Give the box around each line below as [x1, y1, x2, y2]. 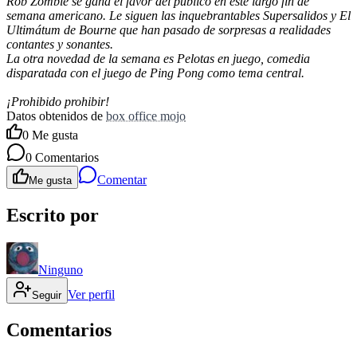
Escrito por [6, 205, 99, 226]
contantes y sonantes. [6, 37, 113, 52]
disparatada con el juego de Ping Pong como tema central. [6, 66, 304, 80]
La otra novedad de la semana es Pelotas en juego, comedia [6, 52, 310, 66]
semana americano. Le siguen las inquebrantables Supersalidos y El [6, 9, 351, 23]
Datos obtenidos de [6, 109, 106, 124]
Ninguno [38, 263, 83, 277]
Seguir [32, 289, 61, 302]
